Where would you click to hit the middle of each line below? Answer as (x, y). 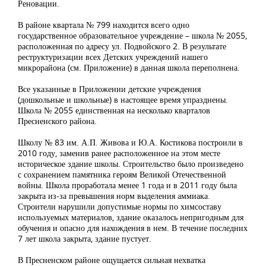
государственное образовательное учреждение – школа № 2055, (132, 36)
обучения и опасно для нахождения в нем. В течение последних (133, 228)
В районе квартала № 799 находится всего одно (104, 25)
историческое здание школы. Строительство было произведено (131, 164)
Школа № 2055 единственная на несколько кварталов (114, 110)
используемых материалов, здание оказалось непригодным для (131, 217)
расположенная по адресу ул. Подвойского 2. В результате (122, 46)
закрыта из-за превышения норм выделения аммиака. (114, 196)
